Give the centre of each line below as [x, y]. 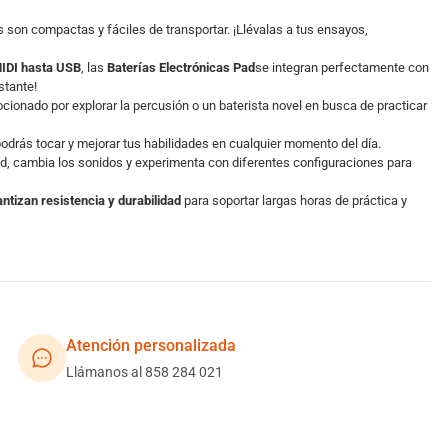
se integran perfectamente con [341, 67]
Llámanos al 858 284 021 [145, 372]
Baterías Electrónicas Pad [180, 67]
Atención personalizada [151, 345]
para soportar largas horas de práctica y [295, 200]
